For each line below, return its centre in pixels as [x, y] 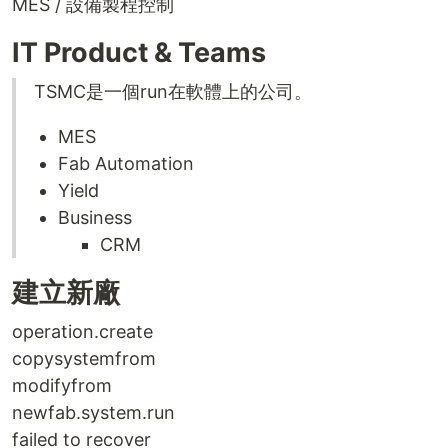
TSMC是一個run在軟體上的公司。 [173, 91]
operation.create [82, 331]
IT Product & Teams [139, 52]
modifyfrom [62, 385]
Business [95, 217]
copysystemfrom [84, 358]
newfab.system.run [93, 412]
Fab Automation [126, 163]
